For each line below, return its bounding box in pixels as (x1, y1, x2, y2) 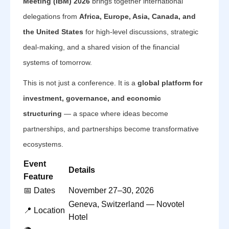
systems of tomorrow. (23, 58, 92, 66)
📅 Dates (24, 186, 55, 195)
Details (68, 166, 95, 174)
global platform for (138, 79, 202, 87)
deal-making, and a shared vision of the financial (23, 43, 179, 51)
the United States (23, 28, 83, 36)
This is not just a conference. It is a (23, 79, 138, 87)
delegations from (23, 12, 79, 20)
